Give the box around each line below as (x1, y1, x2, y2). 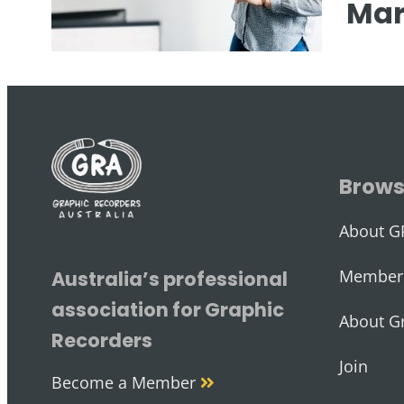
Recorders (50, 326, 152, 353)
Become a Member (50, 372, 200, 394)
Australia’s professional (50, 265, 288, 292)
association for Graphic (50, 296, 284, 323)
